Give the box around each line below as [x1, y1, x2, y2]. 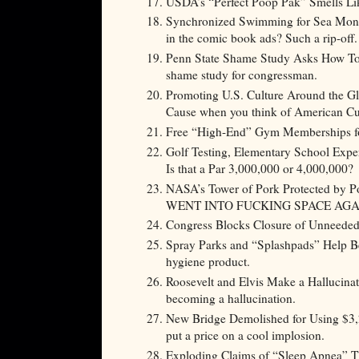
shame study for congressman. [166, 67, 317, 83]
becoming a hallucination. [166, 290, 296, 307]
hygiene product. [166, 253, 250, 270]
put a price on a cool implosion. [166, 327, 325, 344]
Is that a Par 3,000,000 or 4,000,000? [166, 159, 353, 176]
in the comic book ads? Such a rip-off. [166, 30, 357, 46]
